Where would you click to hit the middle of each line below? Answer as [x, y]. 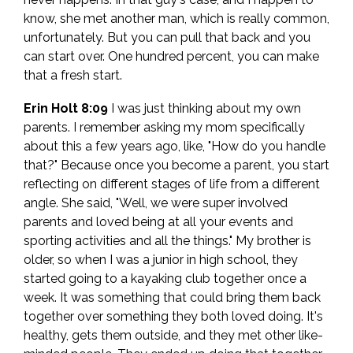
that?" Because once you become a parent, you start [176, 165]
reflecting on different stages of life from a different [172, 184]
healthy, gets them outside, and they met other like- [173, 336]
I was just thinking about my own [204, 109]
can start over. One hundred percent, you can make [171, 57]
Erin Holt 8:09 [66, 109]
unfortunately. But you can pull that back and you [167, 38]
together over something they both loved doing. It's [173, 317]
